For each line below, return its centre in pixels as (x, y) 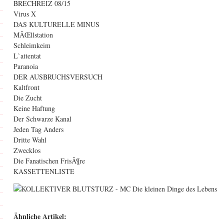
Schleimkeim (32, 45)
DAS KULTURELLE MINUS (56, 24)
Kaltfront (26, 87)
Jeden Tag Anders (38, 129)
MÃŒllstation (33, 35)
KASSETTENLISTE (44, 171)
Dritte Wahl (30, 140)
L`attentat (27, 56)
